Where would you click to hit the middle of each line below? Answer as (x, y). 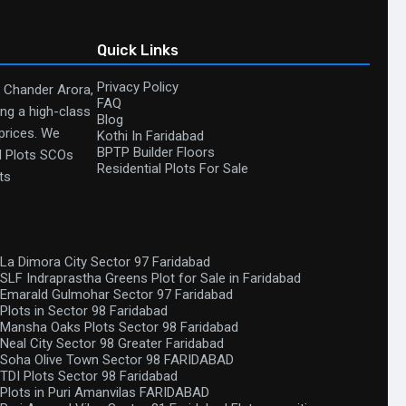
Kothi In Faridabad (150, 136)
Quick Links (138, 50)
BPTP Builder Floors (156, 152)
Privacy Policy (138, 87)
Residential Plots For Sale (173, 169)
